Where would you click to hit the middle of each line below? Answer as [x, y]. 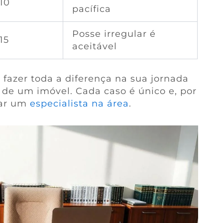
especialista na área [79, 103]
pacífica [91, 9]
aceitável [94, 46]
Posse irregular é [114, 34]
